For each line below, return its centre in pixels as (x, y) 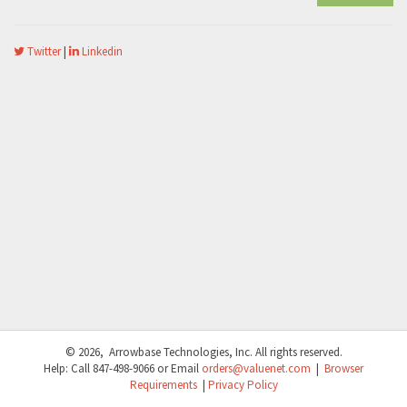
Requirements (163, 385)
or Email (178, 368)
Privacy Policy (243, 385)
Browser (344, 368)
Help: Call (68, 368)
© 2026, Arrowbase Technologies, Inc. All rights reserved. (203, 352)
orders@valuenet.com (256, 368)
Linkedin (101, 51)
